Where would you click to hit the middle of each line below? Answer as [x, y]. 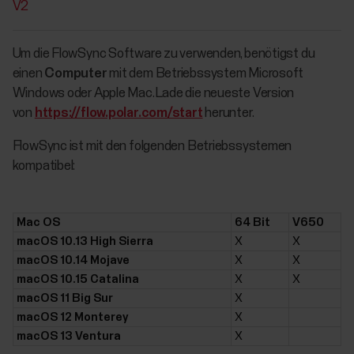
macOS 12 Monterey [72, 317]
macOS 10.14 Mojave [73, 260]
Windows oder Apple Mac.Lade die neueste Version [153, 94]
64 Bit [252, 222]
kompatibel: [44, 167]
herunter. [228, 114]
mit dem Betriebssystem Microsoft [205, 74]
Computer [76, 74]
